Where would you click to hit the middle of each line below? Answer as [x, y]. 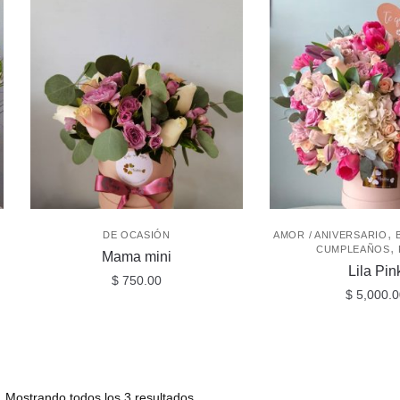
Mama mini [136, 256]
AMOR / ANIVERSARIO [330, 234]
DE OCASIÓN [136, 234]
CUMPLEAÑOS [353, 249]
